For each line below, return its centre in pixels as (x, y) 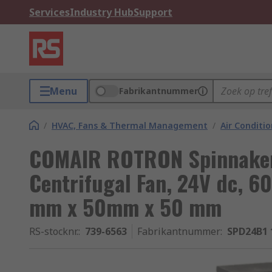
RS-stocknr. (54, 231)
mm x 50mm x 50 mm (125, 207)
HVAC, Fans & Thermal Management (130, 125)
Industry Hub (102, 12)
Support (153, 12)
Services (49, 12)
